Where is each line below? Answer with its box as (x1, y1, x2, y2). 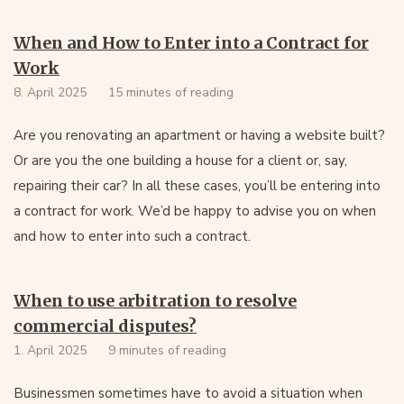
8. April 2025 (14, 84, 87, 101)
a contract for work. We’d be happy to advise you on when (14, 202, 376, 220)
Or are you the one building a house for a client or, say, (14, 151, 347, 170)
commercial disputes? (14, 316, 197, 336)
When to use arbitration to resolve (14, 290, 297, 311)
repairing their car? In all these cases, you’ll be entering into (14, 177, 381, 195)
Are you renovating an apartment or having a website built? (14, 126, 385, 144)
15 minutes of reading (108, 84, 234, 101)
